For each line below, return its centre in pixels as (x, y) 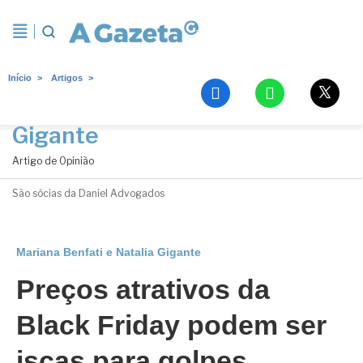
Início (20, 78)
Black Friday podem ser (171, 325)
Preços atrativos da (143, 289)
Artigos (67, 78)
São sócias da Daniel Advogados (88, 193)
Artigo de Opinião (53, 161)
